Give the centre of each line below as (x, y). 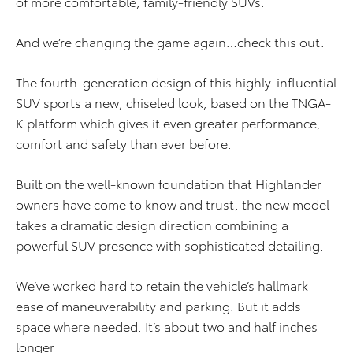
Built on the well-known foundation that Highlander (169, 184)
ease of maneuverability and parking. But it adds (158, 306)
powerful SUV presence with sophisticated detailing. (170, 245)
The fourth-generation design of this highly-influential (176, 82)
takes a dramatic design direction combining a (152, 225)
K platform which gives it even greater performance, (168, 123)
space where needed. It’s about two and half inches (167, 326)
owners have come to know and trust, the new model (173, 204)
